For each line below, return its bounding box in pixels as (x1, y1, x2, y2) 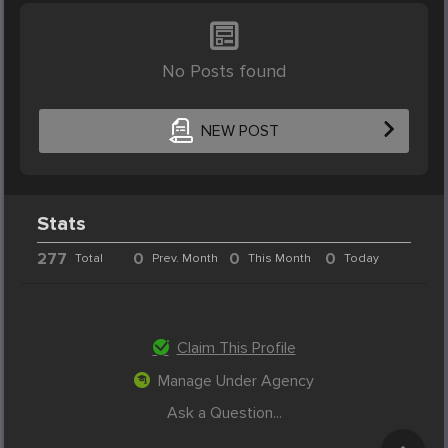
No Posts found (162, 59, 286, 82)
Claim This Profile (176, 337, 296, 358)
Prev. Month (152, 250, 219, 266)
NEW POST (200, 121, 279, 142)
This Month (247, 250, 311, 266)
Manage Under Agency (158, 370, 314, 391)
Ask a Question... (166, 402, 282, 423)
